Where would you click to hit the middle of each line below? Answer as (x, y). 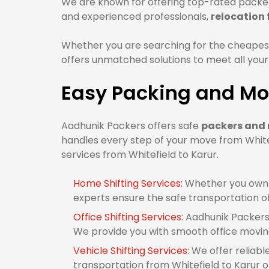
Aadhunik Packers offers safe (131, 126)
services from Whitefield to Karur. (140, 155)
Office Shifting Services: (129, 217)
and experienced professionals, (136, 17)
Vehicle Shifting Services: (132, 251)
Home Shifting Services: (129, 183)
